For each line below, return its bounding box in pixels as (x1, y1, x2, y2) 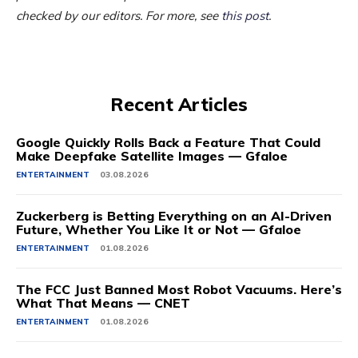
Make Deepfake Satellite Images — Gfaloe (16, 148, 288, 165)
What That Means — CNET (16, 295, 190, 312)
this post (221, 8, 268, 24)
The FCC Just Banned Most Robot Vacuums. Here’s (16, 281, 342, 298)
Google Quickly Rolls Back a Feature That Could (16, 134, 320, 151)
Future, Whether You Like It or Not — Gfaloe (16, 221, 301, 238)
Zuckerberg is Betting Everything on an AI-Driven (16, 208, 332, 225)
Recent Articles (110, 93, 248, 117)
